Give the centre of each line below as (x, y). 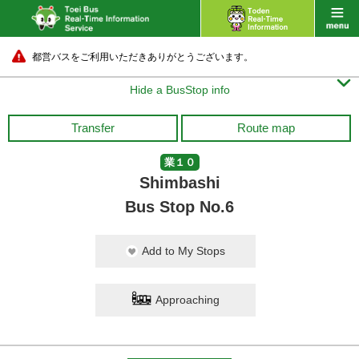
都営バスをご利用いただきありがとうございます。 (143, 57)
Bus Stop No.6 (179, 207)
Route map (266, 128)
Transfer (93, 128)
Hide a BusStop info (179, 90)
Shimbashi (179, 183)
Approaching (188, 300)
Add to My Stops (184, 251)
